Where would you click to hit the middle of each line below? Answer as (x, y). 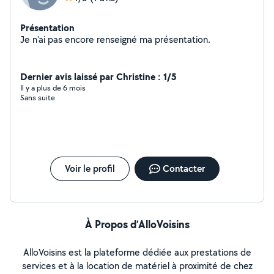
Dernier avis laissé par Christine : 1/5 (98, 76)
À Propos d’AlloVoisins (137, 224)
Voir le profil (90, 168)
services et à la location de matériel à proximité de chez (137, 266)
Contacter (183, 168)
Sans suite (38, 98)
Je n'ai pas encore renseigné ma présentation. (183, 39)
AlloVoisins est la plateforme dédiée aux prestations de (137, 252)
